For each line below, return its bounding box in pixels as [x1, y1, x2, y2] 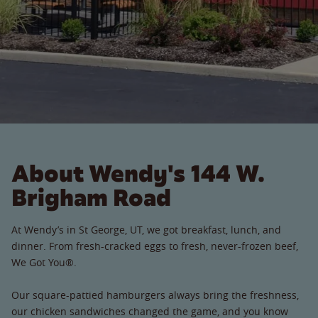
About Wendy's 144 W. [11, 158, 265, 189]
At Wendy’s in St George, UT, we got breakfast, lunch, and [11, 222, 281, 236]
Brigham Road [11, 182, 171, 213]
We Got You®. [11, 255, 77, 269]
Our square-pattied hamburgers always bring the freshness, [11, 287, 299, 302]
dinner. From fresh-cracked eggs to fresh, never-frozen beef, [11, 238, 298, 253]
